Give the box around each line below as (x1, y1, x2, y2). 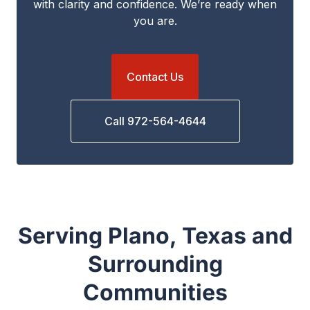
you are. (133, 14, 177, 28)
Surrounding (87, 250, 223, 278)
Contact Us (127, 70, 183, 84)
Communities (82, 279, 228, 307)
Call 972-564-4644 (104, 114, 206, 129)
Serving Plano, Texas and (17, 222, 293, 250)
